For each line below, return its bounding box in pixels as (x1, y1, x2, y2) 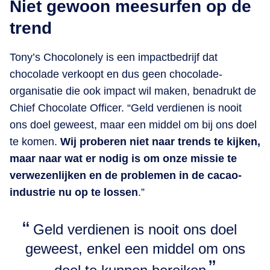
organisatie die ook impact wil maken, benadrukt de (10, 84, 256, 97)
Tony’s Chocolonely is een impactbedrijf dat (10, 51, 218, 63)
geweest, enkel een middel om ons (25, 240, 245, 257)
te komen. (10, 135, 60, 148)
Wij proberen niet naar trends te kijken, (60, 135, 260, 148)
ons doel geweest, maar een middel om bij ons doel (10, 118, 257, 131)
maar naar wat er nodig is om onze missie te (10, 152, 237, 165)
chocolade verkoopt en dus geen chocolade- (10, 67, 222, 80)
